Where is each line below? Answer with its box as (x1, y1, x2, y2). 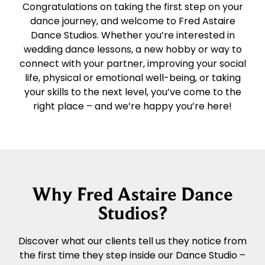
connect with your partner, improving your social (19, 57, 246, 71)
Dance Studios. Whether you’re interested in (30, 28, 235, 43)
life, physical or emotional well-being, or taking (24, 71, 241, 85)
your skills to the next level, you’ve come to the (24, 85, 241, 99)
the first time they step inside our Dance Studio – (20, 248, 245, 263)
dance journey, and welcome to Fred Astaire (30, 14, 235, 28)
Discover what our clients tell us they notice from (18, 234, 247, 248)
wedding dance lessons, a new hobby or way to (23, 43, 242, 57)
